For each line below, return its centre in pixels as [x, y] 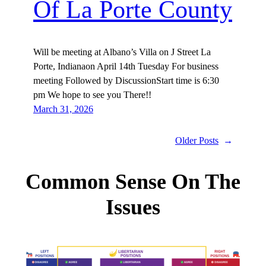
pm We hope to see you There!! [92, 95]
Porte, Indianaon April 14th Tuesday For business [126, 66]
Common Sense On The [133, 182]
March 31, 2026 [63, 109]
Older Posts [197, 141]
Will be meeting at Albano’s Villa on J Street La [122, 52]
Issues [133, 208]
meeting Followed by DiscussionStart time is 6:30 [126, 81]
